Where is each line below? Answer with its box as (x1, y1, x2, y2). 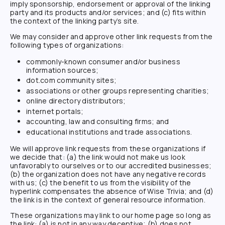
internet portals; (26, 106, 84, 116)
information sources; (26, 65, 98, 75)
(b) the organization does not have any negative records (10, 169, 206, 179)
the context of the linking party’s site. (10, 16, 139, 26)
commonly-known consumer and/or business (26, 56, 180, 66)
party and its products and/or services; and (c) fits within (10, 7, 206, 17)
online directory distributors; (26, 96, 126, 106)
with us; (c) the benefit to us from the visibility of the (10, 177, 191, 187)
